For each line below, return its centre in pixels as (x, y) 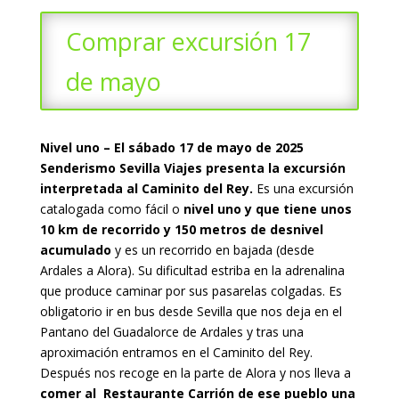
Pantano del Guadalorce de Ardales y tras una (171, 331)
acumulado (75, 249)
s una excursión (308, 188)
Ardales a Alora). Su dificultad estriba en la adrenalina (192, 270)
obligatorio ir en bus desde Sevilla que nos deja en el (191, 311)
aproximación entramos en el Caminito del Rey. (176, 352)
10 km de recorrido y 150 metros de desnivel (181, 229)
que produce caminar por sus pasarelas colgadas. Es (191, 290)
